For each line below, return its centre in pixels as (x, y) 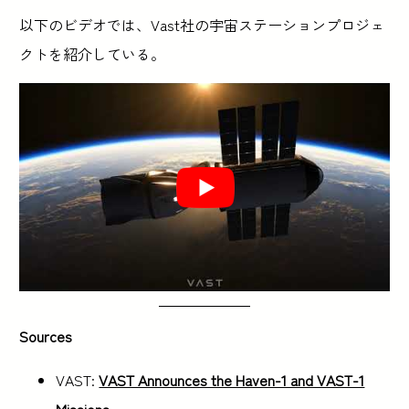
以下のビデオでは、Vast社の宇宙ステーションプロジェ (202, 25)
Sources (46, 336)
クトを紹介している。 (93, 54)
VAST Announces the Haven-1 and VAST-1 (232, 380)
